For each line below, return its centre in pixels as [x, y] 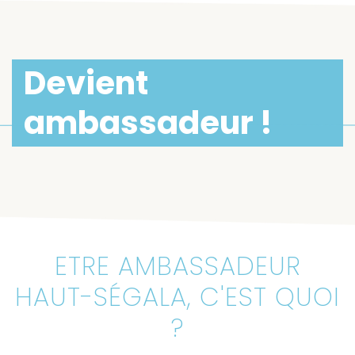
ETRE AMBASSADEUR [177, 266]
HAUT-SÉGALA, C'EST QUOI [177, 297]
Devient [86, 83]
